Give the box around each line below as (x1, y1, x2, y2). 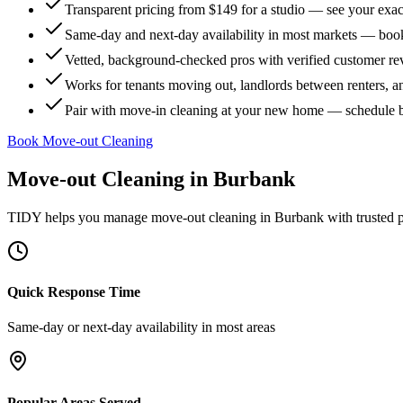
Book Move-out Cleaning (7, 133, 153, 148)
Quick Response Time (7, 284, 140, 300)
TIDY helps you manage (7, 209, 151, 225)
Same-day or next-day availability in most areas (7, 319, 275, 336)
